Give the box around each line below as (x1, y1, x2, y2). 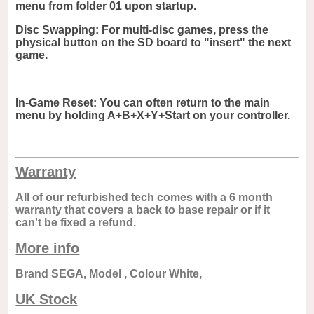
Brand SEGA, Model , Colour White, (15, 268, 203, 280)
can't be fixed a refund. (15, 217, 137, 229)
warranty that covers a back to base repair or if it (15, 204, 271, 217)
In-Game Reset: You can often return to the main (15, 97, 271, 109)
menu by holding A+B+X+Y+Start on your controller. (15, 109, 294, 122)
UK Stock (15, 292, 78, 308)
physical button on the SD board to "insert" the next (15, 36, 292, 49)
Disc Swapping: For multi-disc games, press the (15, 24, 269, 36)
